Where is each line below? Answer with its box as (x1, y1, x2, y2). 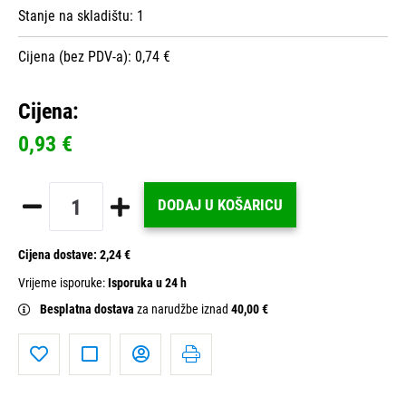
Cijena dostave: (18, 247, 100, 264)
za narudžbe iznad (137, 302, 231, 318)
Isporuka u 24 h (108, 275, 187, 292)
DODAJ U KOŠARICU (158, 196, 283, 215)
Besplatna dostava (40, 302, 137, 318)
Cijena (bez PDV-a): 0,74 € (18, 48, 170, 66)
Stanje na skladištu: (18, 7, 137, 25)
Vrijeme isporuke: (18, 275, 108, 292)
